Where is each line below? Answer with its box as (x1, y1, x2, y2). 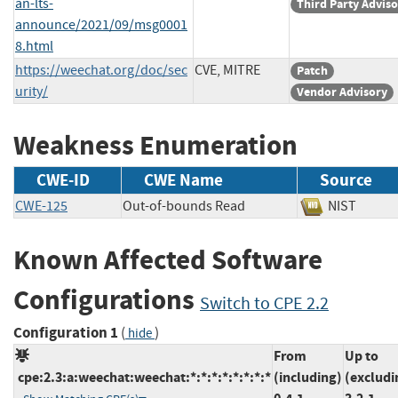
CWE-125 (15, 197, 68, 216)
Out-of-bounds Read (123, 197, 245, 216)
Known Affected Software (13, 242, 322, 279)
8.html (15, 36, 53, 55)
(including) (274, 367, 342, 386)
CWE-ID (36, 169, 90, 192)
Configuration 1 (13, 322, 118, 343)
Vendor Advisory (297, 83, 387, 100)
